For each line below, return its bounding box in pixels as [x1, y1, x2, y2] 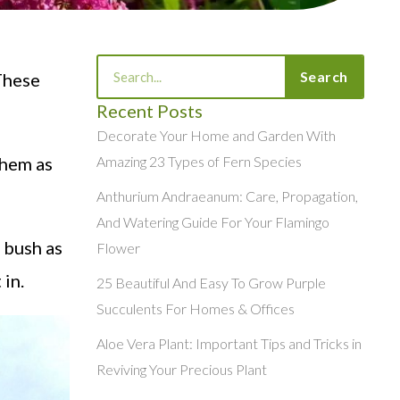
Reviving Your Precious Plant [96, 361, 267, 379]
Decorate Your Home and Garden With [96, 127, 336, 145]
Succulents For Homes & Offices [96, 300, 295, 318]
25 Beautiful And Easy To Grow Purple [96, 274, 326, 292]
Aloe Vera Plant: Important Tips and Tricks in [96, 335, 362, 353]
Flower [96, 239, 140, 257]
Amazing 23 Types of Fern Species [96, 153, 302, 171]
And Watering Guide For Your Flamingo [96, 213, 329, 231]
